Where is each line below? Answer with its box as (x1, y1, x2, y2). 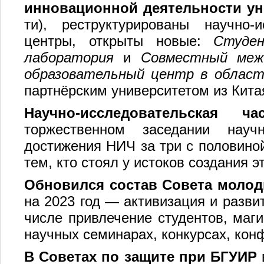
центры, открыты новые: (24, 33, 214, 49)
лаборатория (24, 49, 114, 65)
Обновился (24, 177, 104, 193)
